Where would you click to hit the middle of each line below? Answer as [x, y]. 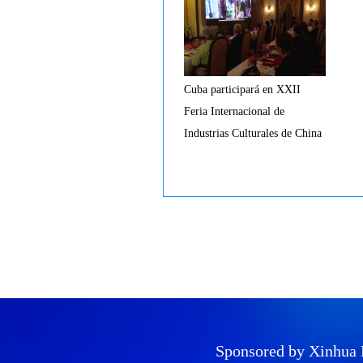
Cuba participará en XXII [242, 90]
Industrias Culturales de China [253, 133]
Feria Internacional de [234, 111]
